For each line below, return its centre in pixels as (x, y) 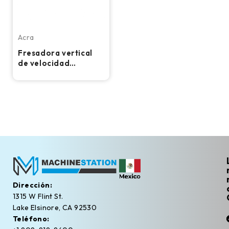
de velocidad (44, 63)
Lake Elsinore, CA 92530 (55, 207)
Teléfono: (31, 219)
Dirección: (32, 185)
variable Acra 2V (52, 73)
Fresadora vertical (55, 53)
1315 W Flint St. (38, 196)
